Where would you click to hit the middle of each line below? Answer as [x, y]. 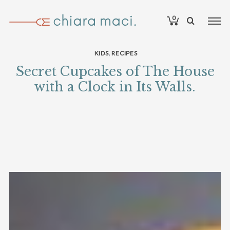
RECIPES [124, 53]
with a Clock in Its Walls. [115, 87]
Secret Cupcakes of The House [115, 72]
